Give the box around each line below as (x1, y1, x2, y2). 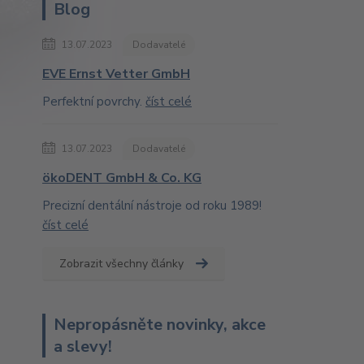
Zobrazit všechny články (59, 256, 184, 271)
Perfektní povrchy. (42, 93, 145, 110)
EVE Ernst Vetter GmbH (42, 65, 190, 83)
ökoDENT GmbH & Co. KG (42, 169, 201, 187)
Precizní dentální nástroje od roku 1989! (42, 197, 262, 214)
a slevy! (54, 336, 112, 357)
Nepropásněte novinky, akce (54, 314, 266, 336)
